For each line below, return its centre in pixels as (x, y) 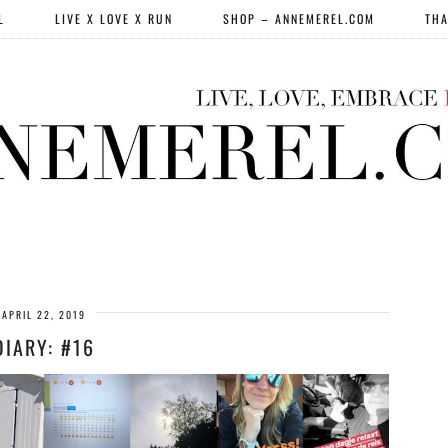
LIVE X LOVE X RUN (114, 18)
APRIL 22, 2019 (44, 314)
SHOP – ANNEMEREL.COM (299, 18)
